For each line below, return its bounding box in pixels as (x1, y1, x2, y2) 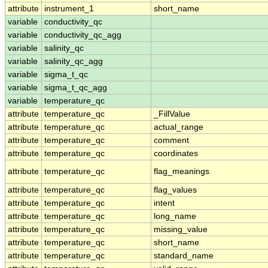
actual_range (154, 123, 203, 132)
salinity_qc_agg (44, 57, 103, 66)
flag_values (154, 185, 197, 195)
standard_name (154, 251, 214, 261)
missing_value (154, 225, 208, 234)
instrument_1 (44, 4, 94, 14)
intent (154, 199, 175, 208)
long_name (154, 212, 196, 221)
